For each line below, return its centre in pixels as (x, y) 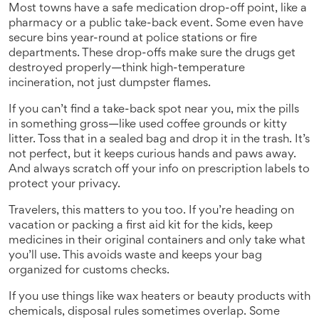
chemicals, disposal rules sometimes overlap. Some (144, 312)
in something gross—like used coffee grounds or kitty (148, 125)
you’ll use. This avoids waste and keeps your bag (135, 256)
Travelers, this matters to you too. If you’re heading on (151, 211)
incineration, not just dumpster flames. (110, 84)
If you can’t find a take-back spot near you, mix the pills (154, 110)
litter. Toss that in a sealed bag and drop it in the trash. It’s (159, 140)
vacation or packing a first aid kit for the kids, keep (141, 226)
